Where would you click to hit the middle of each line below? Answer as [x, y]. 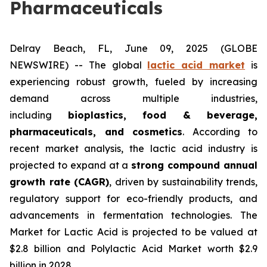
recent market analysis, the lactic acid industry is [133, 148]
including [39, 115]
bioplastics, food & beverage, [162, 115]
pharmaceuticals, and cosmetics [96, 132]
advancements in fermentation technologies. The [133, 215]
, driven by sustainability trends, [183, 182]
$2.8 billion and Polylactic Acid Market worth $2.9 [133, 249]
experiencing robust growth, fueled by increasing [133, 82]
